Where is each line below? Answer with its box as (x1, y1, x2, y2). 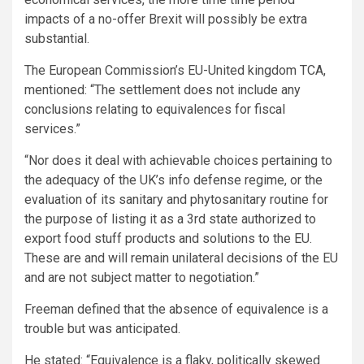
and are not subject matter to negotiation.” (24, 269, 259, 285)
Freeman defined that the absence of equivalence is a (24, 301, 328, 317)
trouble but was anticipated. (24, 320, 180, 336)
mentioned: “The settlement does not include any (24, 81, 301, 97)
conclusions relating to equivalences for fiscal (24, 101, 285, 117)
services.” (24, 120, 80, 136)
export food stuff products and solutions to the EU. (24, 230, 312, 246)
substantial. (24, 30, 89, 46)
